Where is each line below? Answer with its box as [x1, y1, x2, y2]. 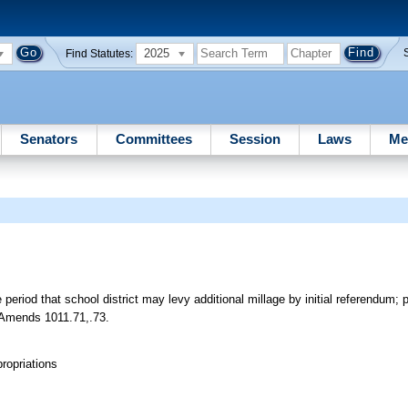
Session [229, 130, 280, 147]
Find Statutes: [66, 47, 134, 59]
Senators [20, 130, 78, 147]
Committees [115, 130, 192, 147]
